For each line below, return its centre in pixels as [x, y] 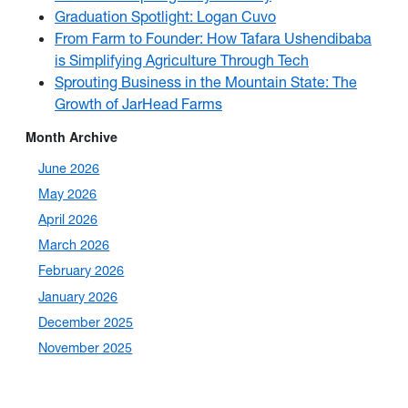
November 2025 [86, 348]
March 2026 [74, 245]
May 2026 [68, 194]
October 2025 [80, 374]
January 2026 [78, 296]
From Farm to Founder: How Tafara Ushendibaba [213, 38]
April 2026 [68, 220]
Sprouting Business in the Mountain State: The [206, 82]
